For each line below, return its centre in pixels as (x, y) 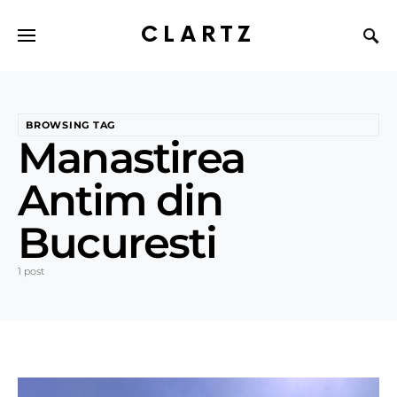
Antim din (120, 200)
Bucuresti (117, 243)
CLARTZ (198, 35)
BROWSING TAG (71, 125)
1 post (31, 271)
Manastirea (131, 158)
